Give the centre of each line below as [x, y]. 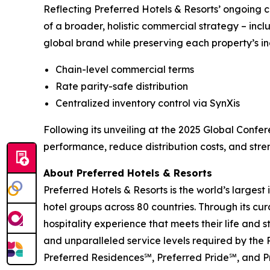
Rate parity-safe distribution [122, 86]
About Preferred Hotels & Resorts [128, 173]
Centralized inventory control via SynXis [148, 103]
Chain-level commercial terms [125, 70]
